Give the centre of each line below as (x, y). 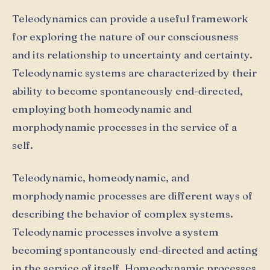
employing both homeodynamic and (102, 109)
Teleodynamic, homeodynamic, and (101, 177)
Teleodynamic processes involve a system (115, 231)
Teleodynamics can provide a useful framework (130, 19)
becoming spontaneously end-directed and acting (135, 250)
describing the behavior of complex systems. (123, 213)
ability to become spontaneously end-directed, (127, 91)
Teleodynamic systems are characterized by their (134, 73)
